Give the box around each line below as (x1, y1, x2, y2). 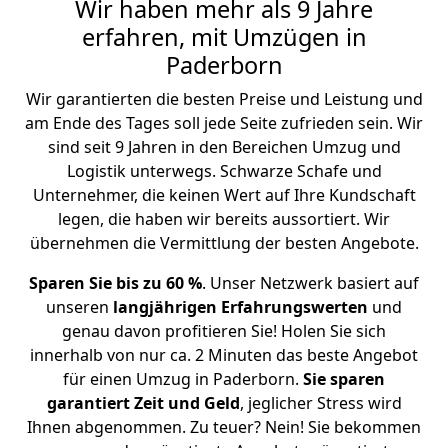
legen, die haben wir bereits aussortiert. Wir (58, 207, 390, 230)
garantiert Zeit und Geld (46, 391, 240, 414)
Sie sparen (303, 367, 385, 390)
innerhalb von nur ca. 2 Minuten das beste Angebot (30, 343, 418, 366)
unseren (46, 295, 113, 318)
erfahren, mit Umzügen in (81, 20, 367, 53)
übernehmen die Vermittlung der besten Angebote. (29, 231, 419, 254)
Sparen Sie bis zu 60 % (29, 271, 202, 294)
